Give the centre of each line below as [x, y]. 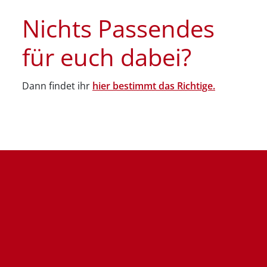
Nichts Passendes [118, 47]
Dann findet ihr [57, 104]
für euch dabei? [107, 76]
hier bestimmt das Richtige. [154, 104]
